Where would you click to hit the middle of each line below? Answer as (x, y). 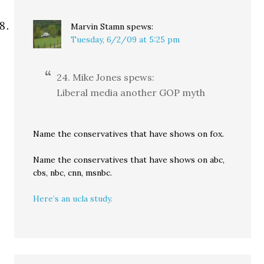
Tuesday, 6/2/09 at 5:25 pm (126, 39)
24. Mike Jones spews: (106, 77)
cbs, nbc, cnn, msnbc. (73, 173)
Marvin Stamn (98, 27)
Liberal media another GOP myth (131, 93)
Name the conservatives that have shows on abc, (129, 160)
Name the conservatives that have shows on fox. (129, 134)
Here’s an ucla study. (73, 199)
